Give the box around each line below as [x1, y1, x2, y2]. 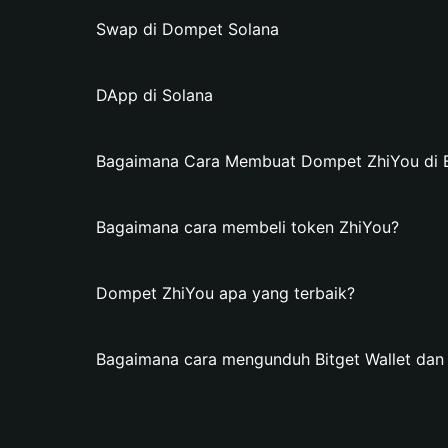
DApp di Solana [96, 85, 213, 105]
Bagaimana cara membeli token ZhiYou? [96, 217, 399, 237]
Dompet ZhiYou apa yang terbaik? [96, 283, 355, 303]
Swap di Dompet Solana [96, 19, 279, 39]
